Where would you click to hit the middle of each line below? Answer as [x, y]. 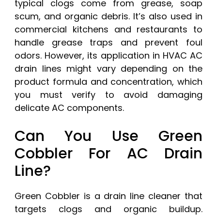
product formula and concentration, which [108, 82]
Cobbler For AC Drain [108, 154]
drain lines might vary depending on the [108, 69]
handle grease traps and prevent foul [108, 43]
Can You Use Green [108, 136]
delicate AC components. [69, 108]
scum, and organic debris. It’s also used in [108, 16]
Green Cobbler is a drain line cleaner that [108, 196]
